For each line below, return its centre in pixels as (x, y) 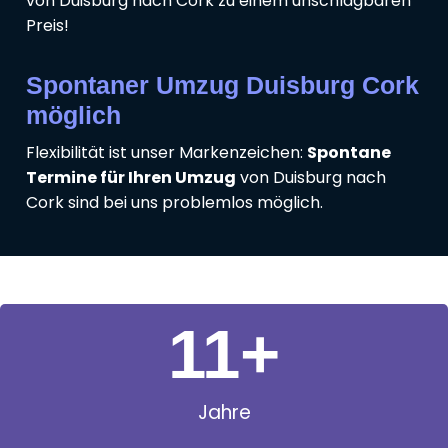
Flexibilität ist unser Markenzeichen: (166, 153)
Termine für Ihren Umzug (131, 178)
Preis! (47, 26)
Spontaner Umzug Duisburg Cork (222, 85)
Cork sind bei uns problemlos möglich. (174, 203)
